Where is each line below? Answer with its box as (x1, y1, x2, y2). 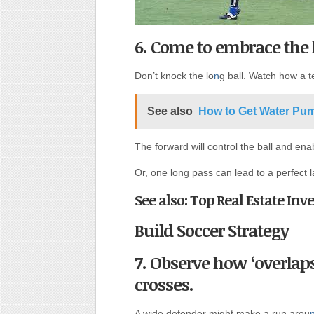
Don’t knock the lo (135, 70, 214, 81)
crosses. (135, 273, 193, 296)
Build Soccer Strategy (135, 219, 289, 242)
